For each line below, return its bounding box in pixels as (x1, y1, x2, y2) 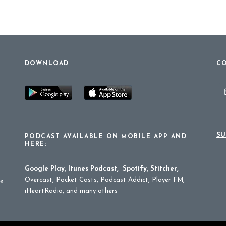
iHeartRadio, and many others (24, 188, 118, 194)
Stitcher (150, 165, 177, 172)
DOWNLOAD (24, 61, 69, 67)
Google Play (24, 165, 65, 172)
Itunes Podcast (68, 165, 117, 172)
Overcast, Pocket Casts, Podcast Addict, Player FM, (24, 177, 185, 183)
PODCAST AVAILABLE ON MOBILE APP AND (24, 134, 187, 140)
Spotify (122, 165, 147, 172)
